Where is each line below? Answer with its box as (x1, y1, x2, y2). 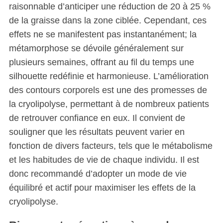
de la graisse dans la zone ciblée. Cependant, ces (8, 15, 207, 26)
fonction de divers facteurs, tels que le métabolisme (8, 141, 213, 151)
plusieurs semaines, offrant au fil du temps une (8, 57, 194, 68)
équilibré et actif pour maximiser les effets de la (8, 183, 196, 193)
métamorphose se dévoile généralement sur (8, 43, 184, 54)
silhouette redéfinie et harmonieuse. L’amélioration (8, 71, 209, 82)
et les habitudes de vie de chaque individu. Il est (8, 155, 199, 165)
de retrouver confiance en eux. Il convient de (8, 113, 185, 123)
